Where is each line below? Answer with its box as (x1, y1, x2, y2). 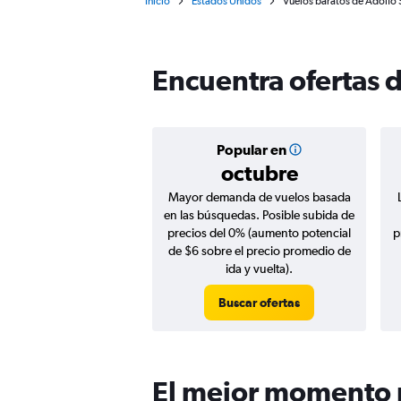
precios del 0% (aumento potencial (167, 226, 351, 240)
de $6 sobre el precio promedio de (167, 243, 351, 258)
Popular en (216, 141, 286, 158)
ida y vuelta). (226, 261, 293, 276)
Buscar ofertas (218, 295, 300, 310)
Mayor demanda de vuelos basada (167, 190, 351, 204)
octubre (220, 160, 298, 185)
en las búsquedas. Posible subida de (164, 208, 354, 222)
